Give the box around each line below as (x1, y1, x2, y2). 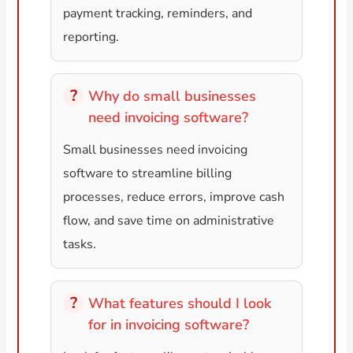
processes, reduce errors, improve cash (63, 188, 285, 206)
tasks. (63, 236, 97, 254)
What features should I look (88, 294, 272, 314)
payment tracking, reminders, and (63, 5, 253, 23)
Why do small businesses (88, 87, 257, 106)
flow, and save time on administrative (63, 212, 275, 230)
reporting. (63, 28, 120, 46)
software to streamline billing (63, 165, 232, 183)
